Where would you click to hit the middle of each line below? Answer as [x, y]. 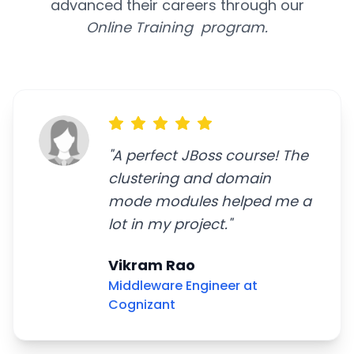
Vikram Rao [152, 265]
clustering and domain [190, 178]
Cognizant [142, 305]
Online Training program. [177, 27]
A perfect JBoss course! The [210, 155]
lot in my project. [168, 224]
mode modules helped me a [210, 201]
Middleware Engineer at [183, 286]
